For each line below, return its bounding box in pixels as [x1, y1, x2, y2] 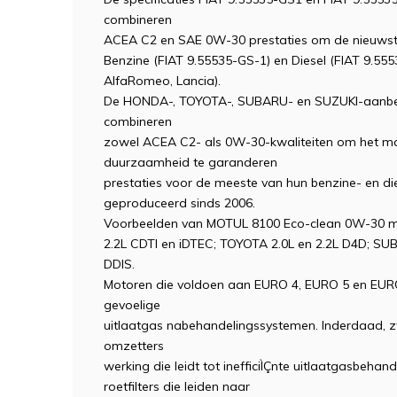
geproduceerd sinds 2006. [104, 195, 255, 211]
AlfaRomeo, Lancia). [104, 73, 221, 89]
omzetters [104, 338, 164, 354]
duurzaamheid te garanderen [104, 154, 277, 170]
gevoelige [104, 297, 160, 313]
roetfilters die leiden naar [104, 378, 250, 394]
